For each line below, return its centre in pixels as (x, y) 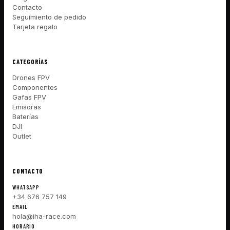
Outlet (22, 136)
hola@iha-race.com (44, 216)
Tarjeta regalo (35, 27)
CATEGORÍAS (30, 62)
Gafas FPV (29, 97)
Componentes (35, 88)
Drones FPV (31, 78)
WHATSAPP (26, 187)
